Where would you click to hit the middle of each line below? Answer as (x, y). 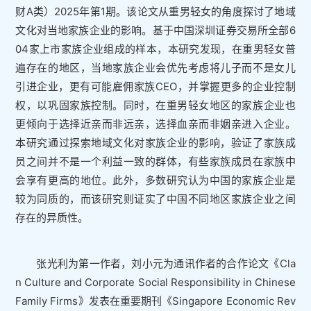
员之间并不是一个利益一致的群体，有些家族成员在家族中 (155, 162)
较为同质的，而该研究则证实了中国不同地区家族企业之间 (155, 199)
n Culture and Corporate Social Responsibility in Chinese (155, 283)
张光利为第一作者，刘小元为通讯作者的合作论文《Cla (166, 264)
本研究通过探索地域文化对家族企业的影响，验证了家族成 (155, 143)
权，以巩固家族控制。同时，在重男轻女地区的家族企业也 (155, 106)
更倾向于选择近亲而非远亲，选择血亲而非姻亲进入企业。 (155, 124)
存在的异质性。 (52, 218)
